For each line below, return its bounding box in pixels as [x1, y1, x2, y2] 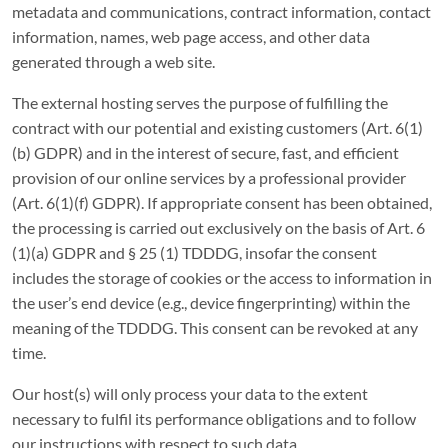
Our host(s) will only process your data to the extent [12, 384, 368, 403]
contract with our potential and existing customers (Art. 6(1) [12, 118, 423, 137]
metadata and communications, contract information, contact [12, 2, 431, 21]
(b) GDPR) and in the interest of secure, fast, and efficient [12, 143, 399, 162]
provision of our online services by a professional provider [12, 168, 406, 187]
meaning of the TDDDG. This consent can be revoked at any [12, 318, 418, 337]
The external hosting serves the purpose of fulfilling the [12, 93, 388, 112]
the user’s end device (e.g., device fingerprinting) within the [12, 293, 410, 312]
